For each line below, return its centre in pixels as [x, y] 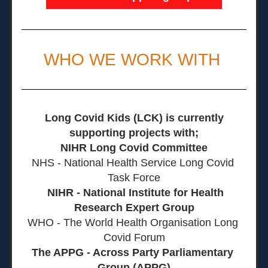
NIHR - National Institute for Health [133, 193]
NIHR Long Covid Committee [134, 148]
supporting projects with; [134, 133]
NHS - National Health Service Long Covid [133, 163]
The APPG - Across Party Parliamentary [133, 252]
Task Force [134, 178]
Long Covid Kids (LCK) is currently [134, 118]
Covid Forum [134, 237]
